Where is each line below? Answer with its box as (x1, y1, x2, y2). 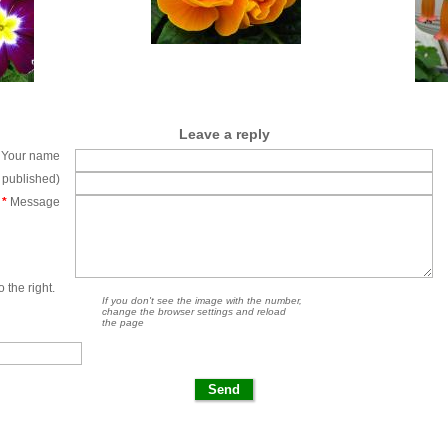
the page (102, 317, 144, 328)
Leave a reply (178, 126, 270, 142)
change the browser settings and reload (102, 306, 286, 317)
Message (7, 195, 61, 209)
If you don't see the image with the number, (102, 295, 302, 306)
